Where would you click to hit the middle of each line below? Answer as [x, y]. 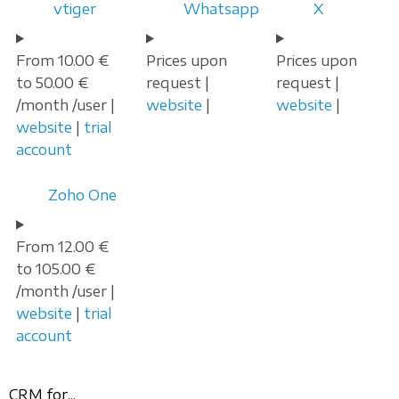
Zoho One [82, 195]
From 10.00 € [62, 60]
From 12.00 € [62, 246]
